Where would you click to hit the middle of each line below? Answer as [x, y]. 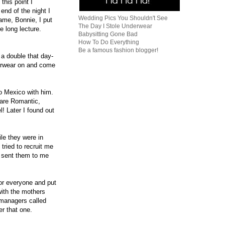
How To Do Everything [109, 42]
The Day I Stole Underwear [115, 26]
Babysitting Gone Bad [108, 34]
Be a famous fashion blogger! [118, 50]
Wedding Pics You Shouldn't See [123, 18]
